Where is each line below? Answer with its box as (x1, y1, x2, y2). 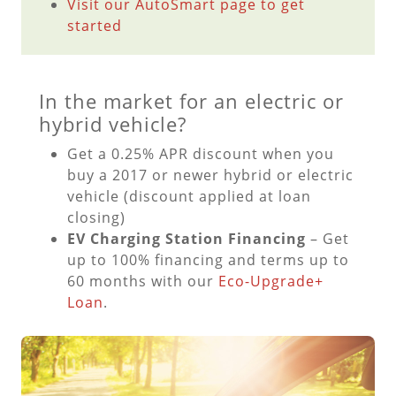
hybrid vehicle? (39, 110, 187, 139)
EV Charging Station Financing (67, 229, 306, 249)
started (67, 16, 122, 36)
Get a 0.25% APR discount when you (67, 144, 334, 164)
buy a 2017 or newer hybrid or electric (67, 165, 354, 186)
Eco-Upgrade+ (218, 271, 324, 292)
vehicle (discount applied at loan (67, 187, 311, 207)
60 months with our (67, 271, 218, 292)
